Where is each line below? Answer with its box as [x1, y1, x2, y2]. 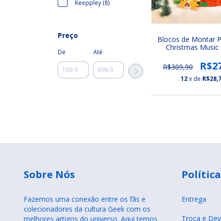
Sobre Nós [24, 168, 75, 182]
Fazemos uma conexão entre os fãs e [24, 194, 146, 204]
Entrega [181, 194, 206, 204]
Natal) [192, 58, 213, 68]
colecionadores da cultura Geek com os [24, 204, 150, 214]
